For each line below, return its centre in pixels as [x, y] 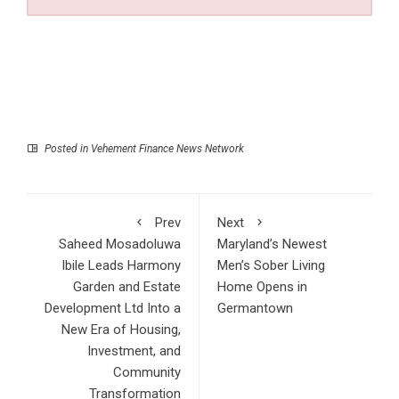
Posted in [66, 149]
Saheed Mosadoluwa [120, 244]
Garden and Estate [127, 287]
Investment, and [134, 351]
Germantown [255, 309]
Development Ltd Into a [113, 309]
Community [147, 373]
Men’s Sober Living [271, 266]
